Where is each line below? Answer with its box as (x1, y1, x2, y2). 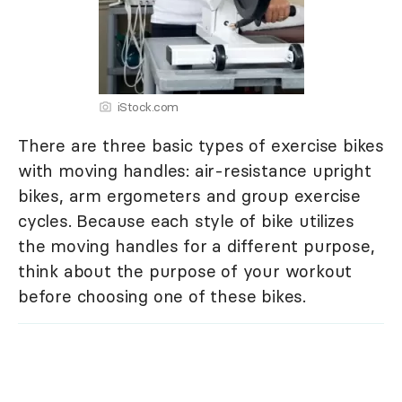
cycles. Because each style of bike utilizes (18, 210, 354, 232)
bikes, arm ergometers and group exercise (18, 185, 361, 206)
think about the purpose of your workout (18, 260, 353, 282)
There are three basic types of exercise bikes (18, 135, 384, 156)
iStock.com (117, 99, 179, 115)
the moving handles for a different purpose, (18, 235, 375, 257)
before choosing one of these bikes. (18, 285, 306, 307)
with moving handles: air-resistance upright (18, 160, 371, 181)
